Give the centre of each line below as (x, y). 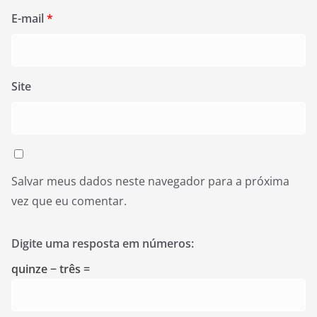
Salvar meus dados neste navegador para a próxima (150, 181)
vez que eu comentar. (69, 201)
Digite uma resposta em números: (103, 243)
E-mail (29, 18)
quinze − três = (51, 269)
